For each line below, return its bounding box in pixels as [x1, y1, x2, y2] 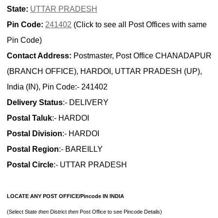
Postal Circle [7, 161, 54, 169]
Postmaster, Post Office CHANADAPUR [72, 52, 212, 60]
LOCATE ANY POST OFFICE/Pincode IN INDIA [7, 193, 124, 200]
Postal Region [7, 145, 59, 154]
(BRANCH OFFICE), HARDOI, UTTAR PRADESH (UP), [7, 67, 202, 76]
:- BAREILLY [59, 145, 103, 154]
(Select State [7, 209, 38, 215]
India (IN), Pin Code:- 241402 [7, 83, 108, 91]
